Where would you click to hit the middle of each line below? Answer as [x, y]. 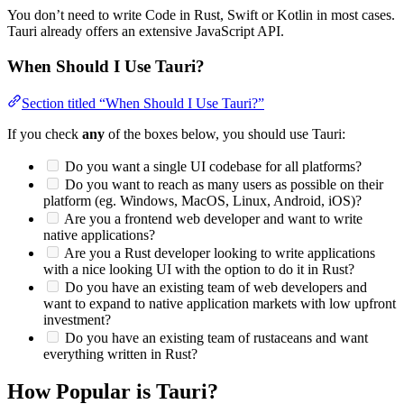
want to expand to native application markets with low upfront [220, 303]
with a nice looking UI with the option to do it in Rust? [199, 269]
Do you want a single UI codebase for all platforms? [211, 166]
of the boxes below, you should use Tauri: [225, 133]
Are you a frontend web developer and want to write [212, 218]
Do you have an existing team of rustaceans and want [215, 337]
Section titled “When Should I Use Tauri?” [143, 103]
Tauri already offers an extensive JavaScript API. [146, 32]
